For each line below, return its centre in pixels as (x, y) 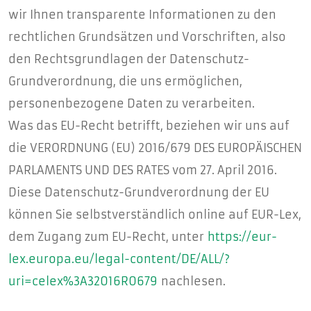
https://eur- (242, 237)
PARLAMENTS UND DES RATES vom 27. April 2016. (143, 170)
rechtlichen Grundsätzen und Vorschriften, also (147, 37)
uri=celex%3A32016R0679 (83, 281)
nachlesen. (192, 281)
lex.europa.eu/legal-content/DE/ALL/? (119, 259)
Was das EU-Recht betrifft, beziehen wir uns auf (149, 126)
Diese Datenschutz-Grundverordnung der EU (139, 192)
